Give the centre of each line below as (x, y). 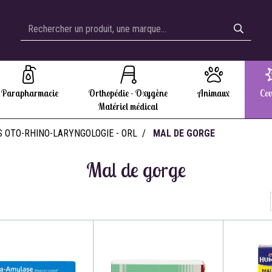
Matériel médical (128, 107)
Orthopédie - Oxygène (128, 93)
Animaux (213, 93)
